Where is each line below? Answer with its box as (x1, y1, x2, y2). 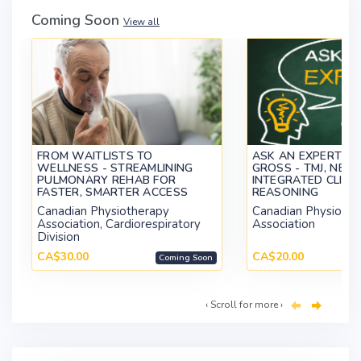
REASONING (251, 185, 319, 200)
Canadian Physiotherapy (37, 203, 169, 219)
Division (37, 229, 80, 245)
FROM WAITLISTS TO (37, 148, 153, 164)
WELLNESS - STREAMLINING (37, 160, 193, 176)
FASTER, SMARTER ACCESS (37, 185, 189, 200)
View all (123, 15, 160, 29)
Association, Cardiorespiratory (37, 216, 201, 232)
